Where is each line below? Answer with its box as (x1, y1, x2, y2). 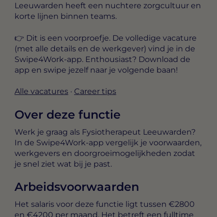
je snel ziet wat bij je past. (15, 159, 112, 169)
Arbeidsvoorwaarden (15, 179, 139, 194)
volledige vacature (125, 33, 197, 43)
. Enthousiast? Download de (82, 54, 190, 64)
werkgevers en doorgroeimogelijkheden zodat (15, 148, 195, 158)
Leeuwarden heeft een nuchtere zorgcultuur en (15, 1, 201, 11)
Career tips (74, 87, 116, 96)
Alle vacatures (15, 87, 68, 96)
